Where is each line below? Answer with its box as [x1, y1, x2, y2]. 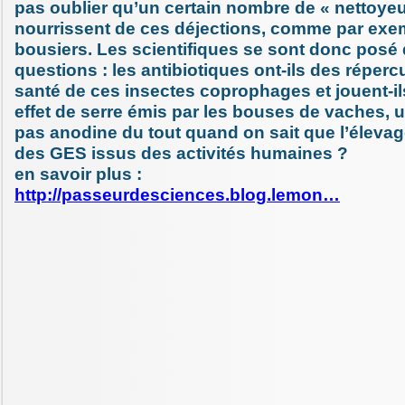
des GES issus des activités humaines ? [14, 143, 348, 163]
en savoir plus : [14, 164, 142, 184]
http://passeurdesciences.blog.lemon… [14, 184, 340, 204]
